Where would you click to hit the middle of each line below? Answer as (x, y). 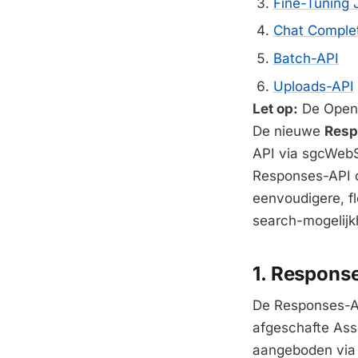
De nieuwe (288, 131)
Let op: (275, 108)
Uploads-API (313, 86)
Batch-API (306, 59)
